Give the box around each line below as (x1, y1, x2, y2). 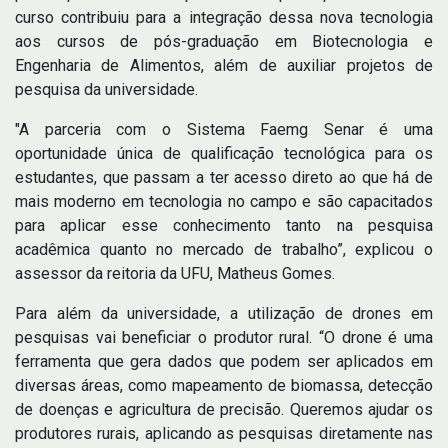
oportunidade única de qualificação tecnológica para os (15, 144, 433, 163)
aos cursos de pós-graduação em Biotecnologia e (15, 32, 433, 51)
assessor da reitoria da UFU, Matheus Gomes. (15, 264, 335, 283)
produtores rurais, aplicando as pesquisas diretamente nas (15, 424, 433, 443)
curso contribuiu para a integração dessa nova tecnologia (15, 8, 433, 27)
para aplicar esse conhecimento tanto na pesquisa (15, 216, 433, 235)
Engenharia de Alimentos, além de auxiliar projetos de (15, 56, 433, 75)
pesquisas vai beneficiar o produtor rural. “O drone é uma (15, 328, 433, 347)
